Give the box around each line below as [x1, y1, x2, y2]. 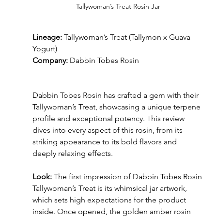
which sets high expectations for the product [32, 195, 188, 205]
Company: [32, 56, 68, 65]
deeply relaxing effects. [32, 149, 113, 158]
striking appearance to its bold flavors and [32, 137, 179, 147]
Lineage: [32, 32, 62, 42]
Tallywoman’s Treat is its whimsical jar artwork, [32, 184, 189, 193]
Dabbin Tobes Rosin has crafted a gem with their [32, 91, 201, 100]
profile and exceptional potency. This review [32, 114, 186, 124]
